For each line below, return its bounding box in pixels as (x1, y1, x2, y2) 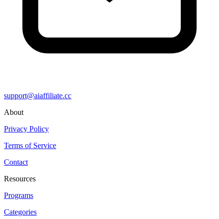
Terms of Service (4, 141, 56, 150)
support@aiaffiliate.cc (4, 91, 71, 100)
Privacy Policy (4, 124, 49, 133)
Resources (4, 174, 36, 183)
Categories (4, 207, 37, 216)
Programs (4, 191, 33, 199)
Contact (4, 157, 28, 166)
